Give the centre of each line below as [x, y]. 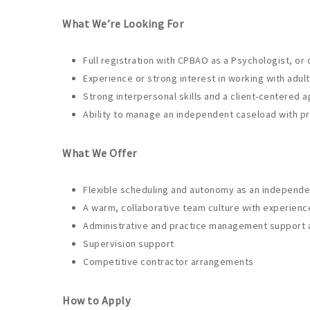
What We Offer [101, 153]
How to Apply [96, 300]
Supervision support [129, 243]
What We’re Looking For [123, 23]
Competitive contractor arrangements [168, 261]
